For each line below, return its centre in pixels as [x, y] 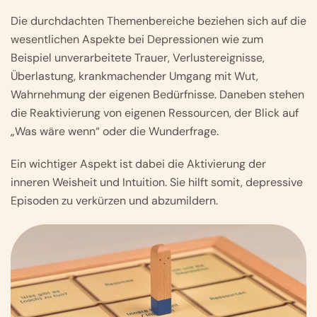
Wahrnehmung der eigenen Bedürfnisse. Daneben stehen [157, 94]
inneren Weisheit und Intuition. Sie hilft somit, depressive [157, 182]
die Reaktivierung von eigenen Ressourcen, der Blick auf [155, 113]
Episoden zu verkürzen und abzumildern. [114, 200]
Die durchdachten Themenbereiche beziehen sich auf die [158, 21]
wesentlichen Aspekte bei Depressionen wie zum [137, 39]
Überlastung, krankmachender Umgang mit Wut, [134, 76]
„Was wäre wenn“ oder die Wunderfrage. [115, 131]
